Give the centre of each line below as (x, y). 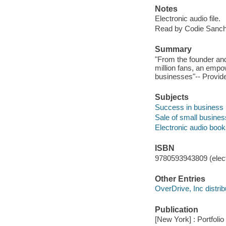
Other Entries (180, 179)
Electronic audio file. (187, 19)
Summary (173, 49)
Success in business (189, 107)
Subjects (172, 97)
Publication (176, 209)
